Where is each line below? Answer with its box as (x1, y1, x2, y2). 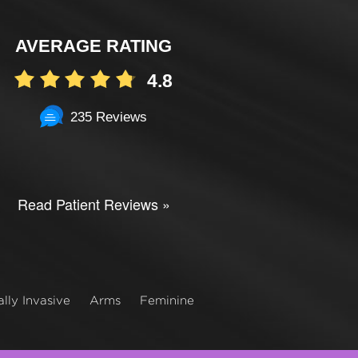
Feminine (140, 293, 194, 306)
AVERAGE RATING (15, 35, 173, 56)
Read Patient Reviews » (17, 193, 170, 214)
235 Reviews (70, 109, 148, 125)
